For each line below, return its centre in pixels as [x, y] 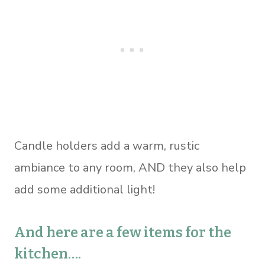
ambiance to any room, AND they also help [130, 167]
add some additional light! [85, 189]
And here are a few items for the [123, 232]
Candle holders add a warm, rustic [107, 146]
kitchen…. [48, 253]
